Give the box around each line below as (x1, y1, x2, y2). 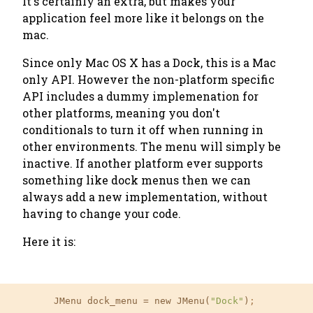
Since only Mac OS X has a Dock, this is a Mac (22, 55, 276, 70)
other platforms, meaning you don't (22, 105, 220, 120)
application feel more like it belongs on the (22, 10, 264, 25)
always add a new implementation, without (22, 189, 268, 204)
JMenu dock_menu (54, 296, 143, 306)
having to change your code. (22, 206, 181, 221)
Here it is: (22, 234, 75, 249)
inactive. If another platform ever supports (22, 156, 263, 170)
